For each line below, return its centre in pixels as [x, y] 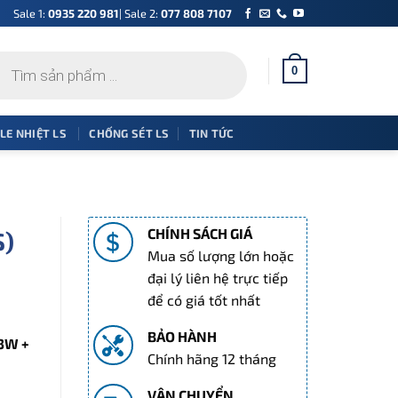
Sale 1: [30, 13]
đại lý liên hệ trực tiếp [217, 278]
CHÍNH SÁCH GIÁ [199, 233]
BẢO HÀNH [182, 336]
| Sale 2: [139, 13]
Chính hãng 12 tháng [211, 358]
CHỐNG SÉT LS [129, 133]
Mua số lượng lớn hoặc [220, 255]
